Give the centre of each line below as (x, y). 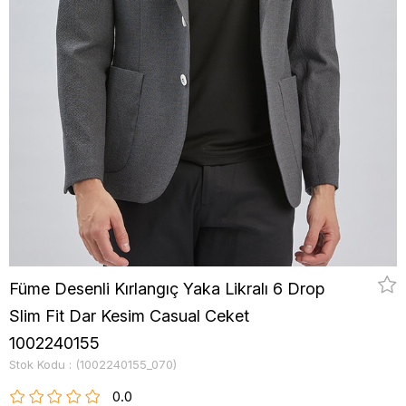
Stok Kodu (37, 364)
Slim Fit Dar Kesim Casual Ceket (129, 316)
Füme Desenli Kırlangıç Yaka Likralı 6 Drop (167, 289)
